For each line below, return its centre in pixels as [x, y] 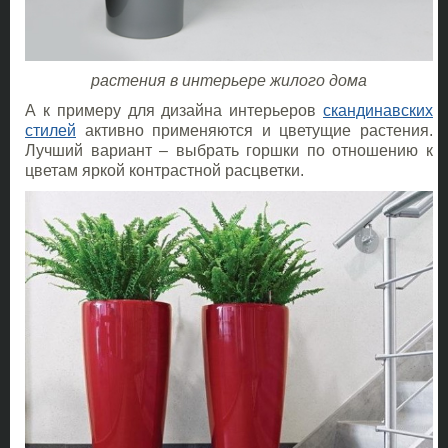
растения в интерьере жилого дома [229, 81]
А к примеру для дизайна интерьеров [174, 111]
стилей [50, 131]
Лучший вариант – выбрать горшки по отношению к [229, 151]
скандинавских [378, 111]
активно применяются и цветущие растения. [254, 131]
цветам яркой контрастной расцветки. [164, 171]
